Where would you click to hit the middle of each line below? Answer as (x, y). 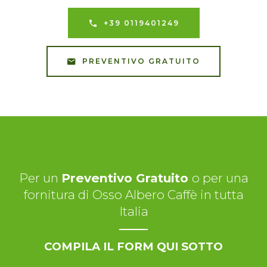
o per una (220, 178)
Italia (133, 212)
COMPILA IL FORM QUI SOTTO (133, 247)
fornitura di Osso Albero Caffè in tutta (133, 195)
